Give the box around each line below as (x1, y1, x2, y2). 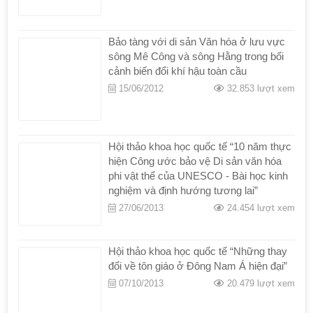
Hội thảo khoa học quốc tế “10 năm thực (108, 140, 291, 153)
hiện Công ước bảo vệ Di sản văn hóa (108, 155, 282, 168)
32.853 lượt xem (224, 83, 295, 94)
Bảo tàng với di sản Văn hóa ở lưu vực (108, 36, 285, 48)
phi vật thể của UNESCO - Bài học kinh (108, 170, 288, 182)
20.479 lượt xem (224, 277, 295, 289)
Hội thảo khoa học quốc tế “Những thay (108, 245, 287, 257)
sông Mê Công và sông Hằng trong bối (108, 50, 284, 63)
